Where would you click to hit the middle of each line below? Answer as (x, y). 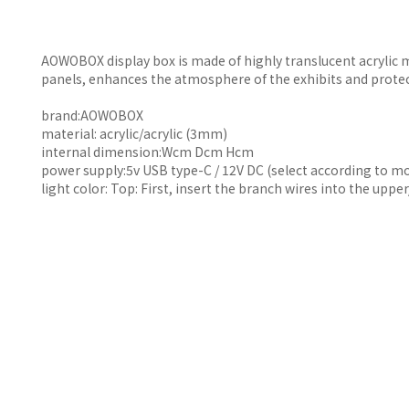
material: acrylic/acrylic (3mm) (134, 134)
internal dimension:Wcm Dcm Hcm (147, 152)
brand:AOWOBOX (92, 115)
